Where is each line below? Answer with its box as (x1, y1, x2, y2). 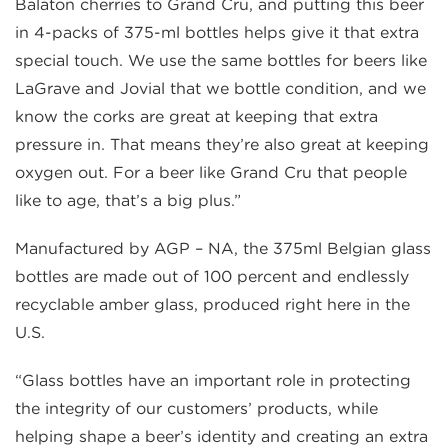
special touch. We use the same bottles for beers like (15, 51, 427, 71)
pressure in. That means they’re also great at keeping (15, 135, 429, 155)
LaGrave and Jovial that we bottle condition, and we (15, 79, 426, 99)
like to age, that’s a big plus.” (15, 191, 241, 211)
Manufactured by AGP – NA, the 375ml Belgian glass (15, 239, 431, 259)
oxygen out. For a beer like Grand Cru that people (15, 163, 407, 183)
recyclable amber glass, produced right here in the (15, 295, 410, 315)
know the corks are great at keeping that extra (15, 107, 378, 127)
